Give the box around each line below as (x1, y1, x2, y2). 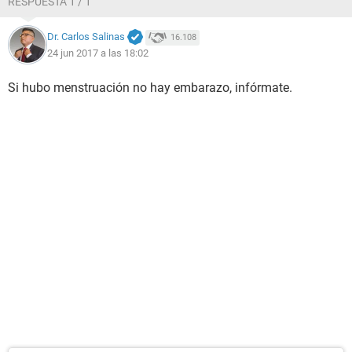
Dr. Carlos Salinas (47, 31, 125, 43)
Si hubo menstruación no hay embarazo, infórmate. (8, 80, 292, 95)
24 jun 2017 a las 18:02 (47, 46, 148, 59)
